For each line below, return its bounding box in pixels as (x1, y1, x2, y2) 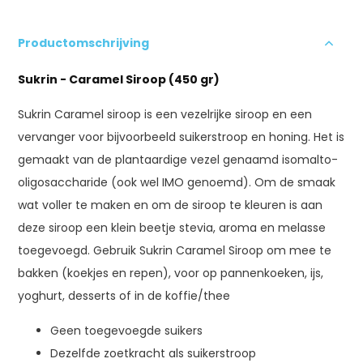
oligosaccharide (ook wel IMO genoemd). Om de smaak (18, 173, 336, 190)
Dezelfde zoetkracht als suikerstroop (50, 344, 257, 361)
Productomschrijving (18, 34, 150, 51)
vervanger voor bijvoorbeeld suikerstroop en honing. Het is (18, 128, 345, 145)
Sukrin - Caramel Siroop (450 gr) (18, 70, 220, 88)
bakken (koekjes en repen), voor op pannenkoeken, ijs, (18, 264, 324, 281)
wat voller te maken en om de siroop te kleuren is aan (18, 196, 323, 213)
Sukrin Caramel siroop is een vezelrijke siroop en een (18, 105, 313, 122)
